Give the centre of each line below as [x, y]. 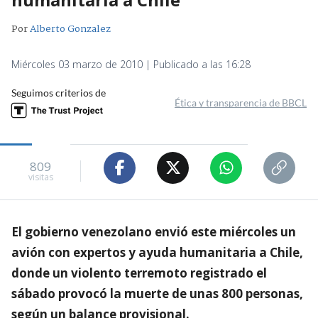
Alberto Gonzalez [70, 29]
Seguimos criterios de [59, 92]
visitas [40, 177]
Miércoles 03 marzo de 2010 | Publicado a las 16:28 [131, 64]
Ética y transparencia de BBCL [241, 102]
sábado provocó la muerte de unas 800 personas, [157, 293]
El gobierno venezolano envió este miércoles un [154, 231]
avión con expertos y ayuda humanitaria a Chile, [157, 252]
